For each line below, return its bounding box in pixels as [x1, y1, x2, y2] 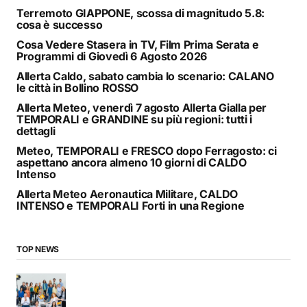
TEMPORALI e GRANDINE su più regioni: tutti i [16, 112, 252, 126]
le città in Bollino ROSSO [16, 80, 138, 95]
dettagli [16, 123, 56, 138]
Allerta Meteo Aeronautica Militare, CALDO [16, 186, 238, 201]
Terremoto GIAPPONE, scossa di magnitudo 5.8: [16, 5, 265, 20]
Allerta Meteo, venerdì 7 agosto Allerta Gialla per [16, 100, 267, 114]
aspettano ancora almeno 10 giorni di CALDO [16, 155, 247, 169]
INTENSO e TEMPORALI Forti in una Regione [16, 198, 245, 212]
